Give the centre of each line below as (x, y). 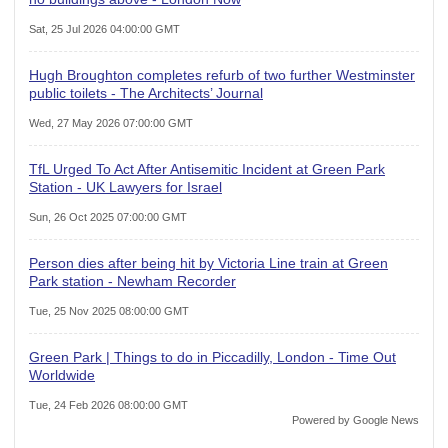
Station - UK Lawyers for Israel (125, 186)
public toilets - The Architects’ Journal (146, 92)
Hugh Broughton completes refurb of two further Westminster (222, 74)
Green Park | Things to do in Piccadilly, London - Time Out (212, 356)
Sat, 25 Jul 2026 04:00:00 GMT (104, 28)
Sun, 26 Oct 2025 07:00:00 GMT (108, 216)
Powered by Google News (355, 419)
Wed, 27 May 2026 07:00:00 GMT (111, 122)
